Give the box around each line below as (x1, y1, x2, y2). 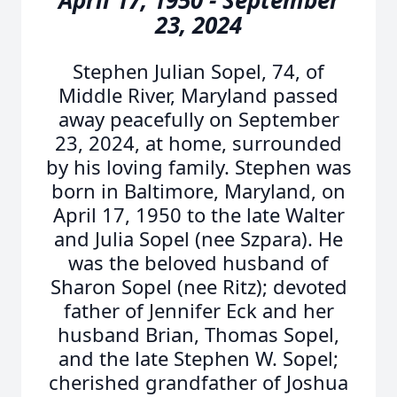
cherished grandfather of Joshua (49, 369, 348, 395)
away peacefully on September (58, 105, 339, 132)
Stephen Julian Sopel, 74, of (73, 58, 324, 84)
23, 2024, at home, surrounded (55, 129, 342, 156)
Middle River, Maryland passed (58, 82, 339, 108)
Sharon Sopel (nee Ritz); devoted (50, 273, 347, 300)
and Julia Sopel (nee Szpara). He (54, 225, 343, 252)
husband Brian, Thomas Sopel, (58, 321, 339, 347)
